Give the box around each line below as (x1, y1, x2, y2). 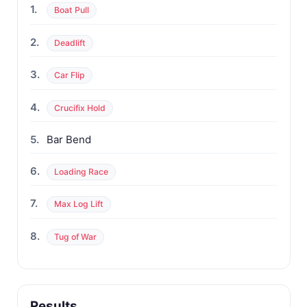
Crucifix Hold (54, 102, 106, 113)
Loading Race (54, 166, 109, 177)
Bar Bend (47, 133, 92, 147)
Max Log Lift (54, 199, 104, 210)
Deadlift (54, 37, 86, 48)
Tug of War (54, 231, 97, 242)
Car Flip (54, 70, 86, 81)
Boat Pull (54, 5, 90, 16)
